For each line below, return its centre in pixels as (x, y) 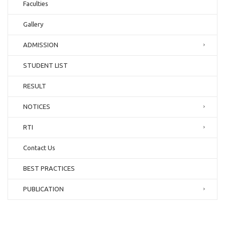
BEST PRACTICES (49, 168)
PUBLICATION (43, 189)
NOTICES (37, 107)
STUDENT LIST (45, 66)
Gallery (33, 24)
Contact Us (39, 148)
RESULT (35, 86)
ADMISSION (41, 45)
